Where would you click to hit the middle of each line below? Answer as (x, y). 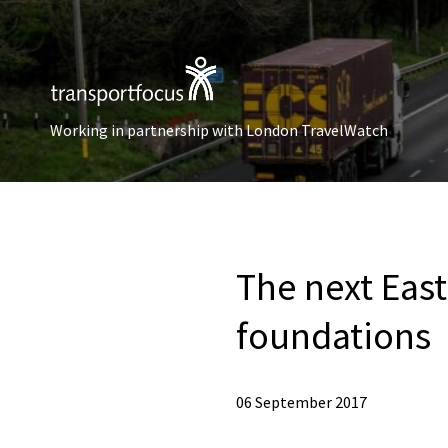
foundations (333, 335)
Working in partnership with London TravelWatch (219, 130)
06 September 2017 (301, 402)
